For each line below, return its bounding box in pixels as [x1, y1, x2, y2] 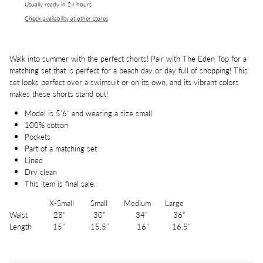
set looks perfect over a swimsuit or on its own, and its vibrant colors [9, 76, 239, 87]
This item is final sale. [25, 177, 96, 189]
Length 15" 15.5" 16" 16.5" [9, 220, 190, 232]
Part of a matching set [25, 142, 97, 154]
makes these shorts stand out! [9, 87, 108, 99]
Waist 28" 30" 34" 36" [9, 208, 185, 220]
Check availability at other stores [25, 13, 108, 22]
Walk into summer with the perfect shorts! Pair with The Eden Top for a [9, 52, 247, 64]
